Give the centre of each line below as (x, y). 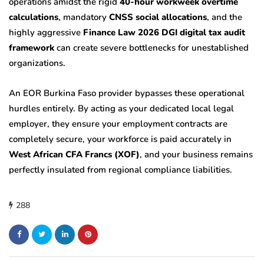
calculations (34, 17)
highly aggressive (46, 32)
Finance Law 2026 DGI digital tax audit (164, 32)
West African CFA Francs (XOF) (74, 154)
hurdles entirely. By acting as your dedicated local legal (121, 108)
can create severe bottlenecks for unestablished (151, 47)
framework (32, 47)
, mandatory (84, 17)
